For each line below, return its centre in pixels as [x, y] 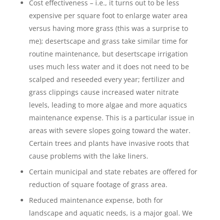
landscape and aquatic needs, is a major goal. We [110, 213]
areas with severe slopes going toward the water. [110, 130]
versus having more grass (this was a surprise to [108, 28]
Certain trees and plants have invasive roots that [109, 143]
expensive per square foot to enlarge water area [108, 15]
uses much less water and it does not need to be [109, 67]
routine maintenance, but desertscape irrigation [108, 54]
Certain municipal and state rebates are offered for [113, 172]
